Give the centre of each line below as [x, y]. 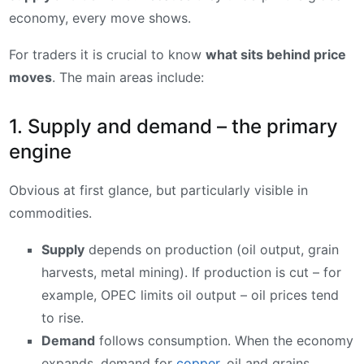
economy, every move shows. [100, 17]
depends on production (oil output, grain [212, 250]
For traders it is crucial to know [107, 55]
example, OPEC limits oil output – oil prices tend [190, 295]
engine [40, 151]
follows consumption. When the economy [224, 341]
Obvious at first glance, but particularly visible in [158, 190]
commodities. [50, 212]
